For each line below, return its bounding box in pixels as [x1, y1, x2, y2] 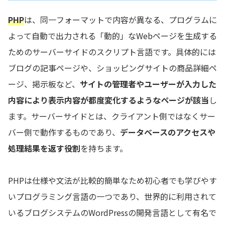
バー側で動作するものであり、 [8, 126, 120, 139]
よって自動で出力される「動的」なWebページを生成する [8, 30, 217, 42]
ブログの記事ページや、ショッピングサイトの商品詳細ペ [8, 62, 217, 74]
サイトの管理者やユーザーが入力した [80, 78, 216, 90]
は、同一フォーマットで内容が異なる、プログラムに [24, 14, 217, 26]
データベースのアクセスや [120, 126, 215, 139]
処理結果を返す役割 [8, 142, 80, 155]
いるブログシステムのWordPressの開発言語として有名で [8, 206, 216, 219]
